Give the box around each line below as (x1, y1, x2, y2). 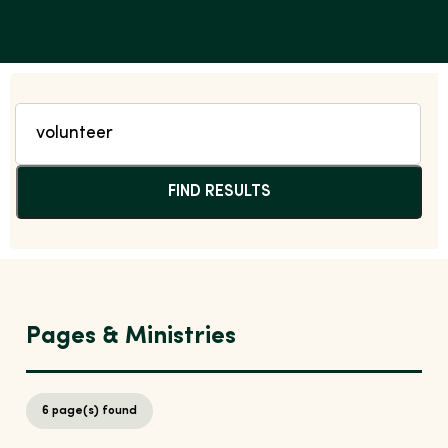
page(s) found (49, 405, 138, 418)
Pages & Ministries (26, 325, 237, 350)
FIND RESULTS (167, 184, 271, 201)
